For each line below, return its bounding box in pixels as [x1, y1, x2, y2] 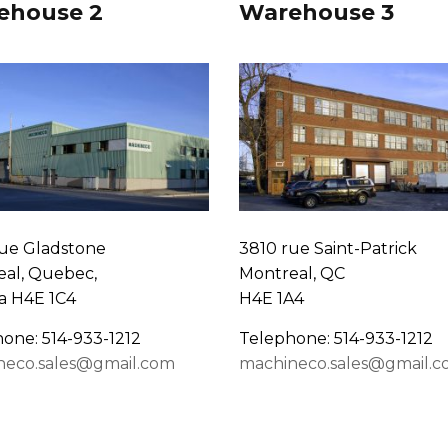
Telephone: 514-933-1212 [239, 329, 433, 349]
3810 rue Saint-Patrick [239, 239, 417, 259]
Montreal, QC [239, 264, 345, 284]
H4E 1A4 [239, 289, 304, 309]
